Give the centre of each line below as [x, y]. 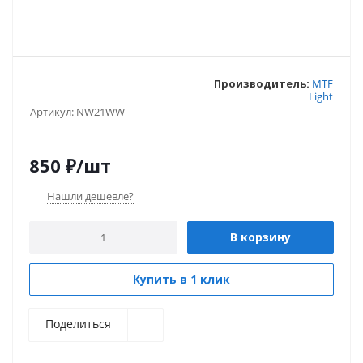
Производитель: [262, 83]
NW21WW [100, 112]
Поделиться [78, 324]
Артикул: [52, 112]
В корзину [261, 237]
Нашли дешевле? [90, 196]
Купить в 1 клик [181, 279]
